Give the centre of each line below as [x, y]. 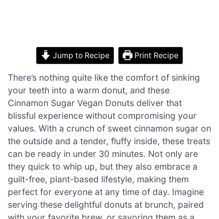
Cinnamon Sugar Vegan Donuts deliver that [95, 103]
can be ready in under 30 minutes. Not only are [103, 153]
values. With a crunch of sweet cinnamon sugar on [109, 128]
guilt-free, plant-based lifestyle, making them [98, 179]
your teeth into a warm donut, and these [89, 90]
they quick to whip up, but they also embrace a [103, 166]
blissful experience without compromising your [102, 115]
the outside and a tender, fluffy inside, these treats [109, 141]
